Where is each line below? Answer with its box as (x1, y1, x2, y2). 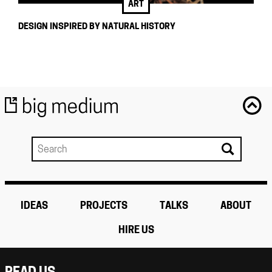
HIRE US (118, 225, 154, 236)
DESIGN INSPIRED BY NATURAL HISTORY (18, 22, 175, 32)
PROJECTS (80, 201, 128, 211)
